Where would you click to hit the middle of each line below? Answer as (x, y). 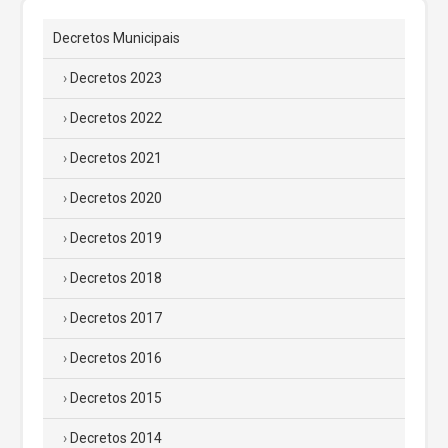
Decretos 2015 (116, 397)
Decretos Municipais (116, 37)
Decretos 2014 (116, 437)
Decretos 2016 (116, 357)
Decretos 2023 (116, 77)
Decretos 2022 (116, 117)
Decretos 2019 (116, 237)
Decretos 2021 (116, 157)
